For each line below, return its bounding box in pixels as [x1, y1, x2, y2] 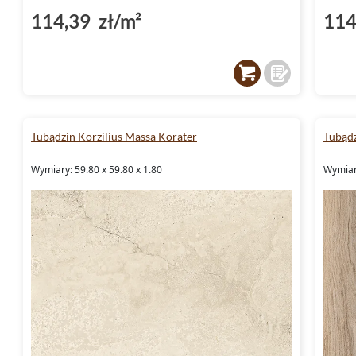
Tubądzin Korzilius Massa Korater [31, 129, 197, 143]
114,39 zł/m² [31, 9, 141, 33]
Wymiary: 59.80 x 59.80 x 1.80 [31, 162, 162, 176]
